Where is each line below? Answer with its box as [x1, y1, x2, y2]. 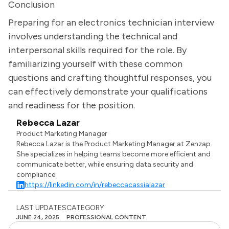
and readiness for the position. [8, 100, 135, 111]
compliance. [16, 170, 57, 179]
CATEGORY [66, 203, 104, 212]
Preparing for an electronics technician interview [8, 17, 214, 28]
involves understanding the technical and [8, 31, 177, 42]
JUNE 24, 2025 [16, 214, 59, 221]
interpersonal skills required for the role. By [8, 44, 187, 56]
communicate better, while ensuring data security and [16, 160, 194, 169]
